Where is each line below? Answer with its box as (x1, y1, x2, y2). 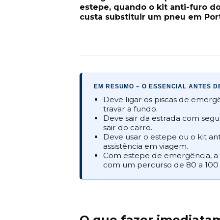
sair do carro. (103, 122, 153, 132)
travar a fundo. (103, 104, 158, 113)
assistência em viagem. (103, 141, 189, 151)
